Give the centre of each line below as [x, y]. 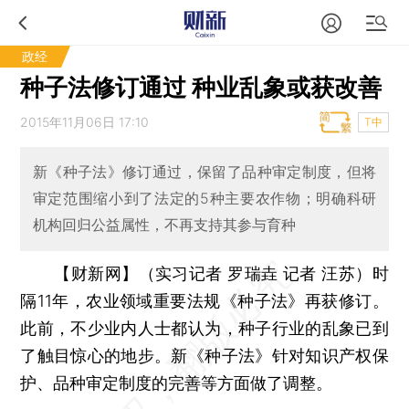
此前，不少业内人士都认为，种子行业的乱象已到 [204, 328]
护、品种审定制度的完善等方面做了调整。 [177, 383]
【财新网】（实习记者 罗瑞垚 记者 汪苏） [213, 273]
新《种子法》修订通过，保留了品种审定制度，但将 [204, 172]
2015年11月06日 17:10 [85, 122]
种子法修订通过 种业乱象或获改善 [201, 87]
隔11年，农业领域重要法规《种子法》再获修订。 [204, 300]
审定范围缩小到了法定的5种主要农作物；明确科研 [204, 199]
